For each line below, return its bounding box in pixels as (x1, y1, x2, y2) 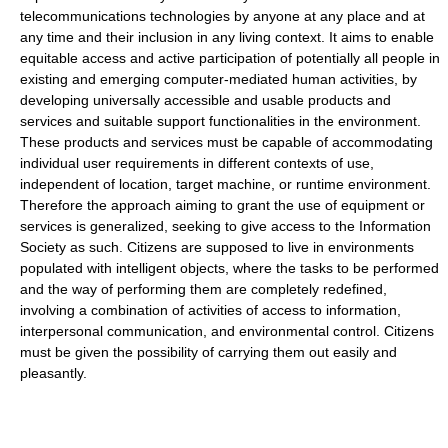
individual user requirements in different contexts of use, (20, 154, 374, 171)
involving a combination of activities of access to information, (20, 301, 401, 318)
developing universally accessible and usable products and (20, 91, 391, 108)
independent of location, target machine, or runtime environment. (20, 175, 431, 192)
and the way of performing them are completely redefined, (20, 280, 387, 297)
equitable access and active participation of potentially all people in (20, 49, 440, 66)
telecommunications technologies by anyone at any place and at (20, 7, 425, 24)
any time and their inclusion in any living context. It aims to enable (20, 28, 434, 45)
